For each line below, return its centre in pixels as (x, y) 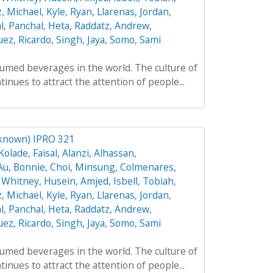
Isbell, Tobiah (143, 181)
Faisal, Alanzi (61, 153)
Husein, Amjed (76, 181)
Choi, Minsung (82, 167)
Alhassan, (115, 153)
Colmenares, (148, 167)
